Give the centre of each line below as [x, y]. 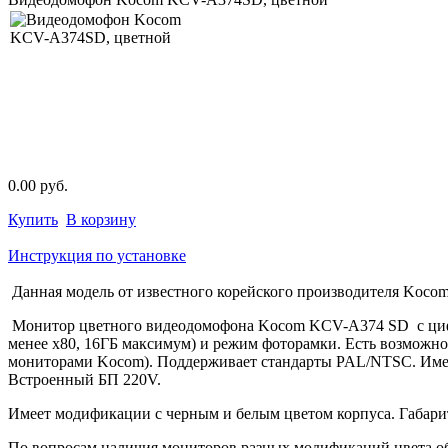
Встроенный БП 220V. [84, 379]
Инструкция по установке [97, 255]
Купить [33, 219]
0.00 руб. [38, 185]
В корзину [101, 219]
